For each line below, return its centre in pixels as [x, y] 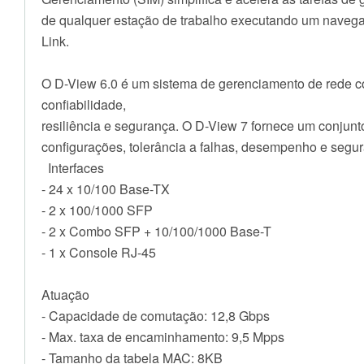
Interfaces [73, 168]
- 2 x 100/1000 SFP [97, 210]
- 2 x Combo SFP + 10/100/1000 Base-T [156, 232]
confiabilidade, [84, 105]
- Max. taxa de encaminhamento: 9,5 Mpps [163, 337]
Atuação [65, 295]
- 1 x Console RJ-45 [99, 253]
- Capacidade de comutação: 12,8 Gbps [156, 316]
